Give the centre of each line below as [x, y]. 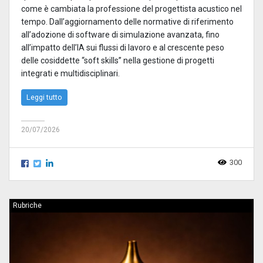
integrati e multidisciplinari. [70, 73]
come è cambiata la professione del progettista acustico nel [131, 9]
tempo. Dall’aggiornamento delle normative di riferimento [127, 21]
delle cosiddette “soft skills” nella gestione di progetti [118, 60]
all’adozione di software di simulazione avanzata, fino [120, 34]
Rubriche [27, 205]
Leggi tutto [44, 97]
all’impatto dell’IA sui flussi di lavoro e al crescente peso [123, 47]
